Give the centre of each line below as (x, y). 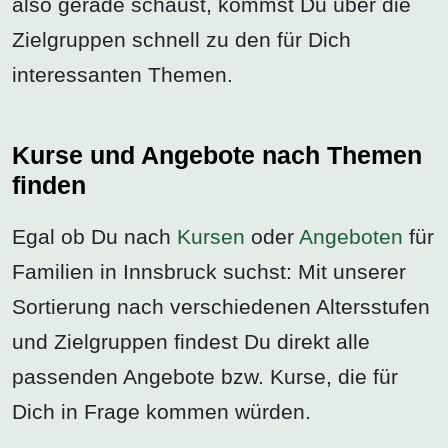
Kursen (211, 236)
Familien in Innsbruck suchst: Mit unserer (209, 271)
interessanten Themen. (122, 74)
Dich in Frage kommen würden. (161, 411)
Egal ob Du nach (94, 236)
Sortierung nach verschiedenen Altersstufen (221, 306)
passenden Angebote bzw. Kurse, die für (205, 376)
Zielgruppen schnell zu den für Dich (181, 39)
